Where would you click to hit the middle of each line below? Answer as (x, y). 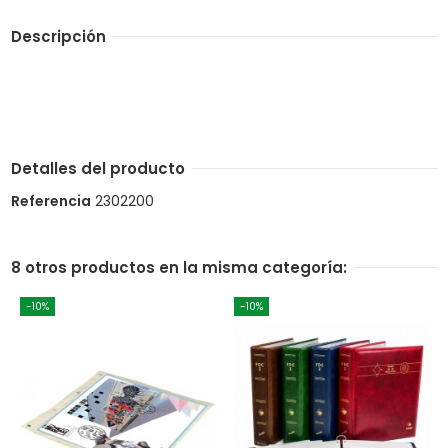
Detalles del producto (97, 169)
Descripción (58, 36)
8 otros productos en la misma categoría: (178, 267)
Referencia (50, 200)
